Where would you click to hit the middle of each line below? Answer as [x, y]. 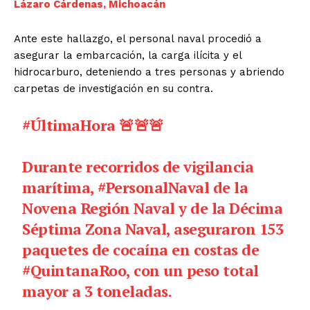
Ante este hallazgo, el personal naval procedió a [138, 38]
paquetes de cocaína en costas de [141, 249]
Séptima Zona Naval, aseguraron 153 [153, 228]
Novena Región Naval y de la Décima [153, 208]
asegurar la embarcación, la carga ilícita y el [128, 55]
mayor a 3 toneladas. [97, 291]
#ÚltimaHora [69, 125]
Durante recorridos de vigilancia [138, 166]
